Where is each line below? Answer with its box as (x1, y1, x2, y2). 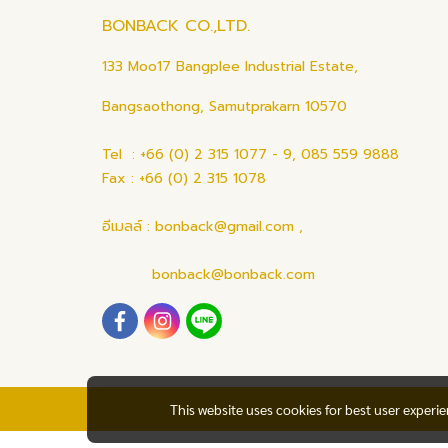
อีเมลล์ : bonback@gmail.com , (102, 216, 303, 238)
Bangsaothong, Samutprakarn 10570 (102, 96, 347, 118)
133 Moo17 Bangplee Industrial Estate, (102, 56, 358, 78)
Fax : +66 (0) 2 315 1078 (102, 168, 266, 190)
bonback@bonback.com (102, 264, 315, 286)
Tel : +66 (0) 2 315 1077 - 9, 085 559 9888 (102, 144, 399, 166)
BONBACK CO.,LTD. (102, 14, 250, 39)
